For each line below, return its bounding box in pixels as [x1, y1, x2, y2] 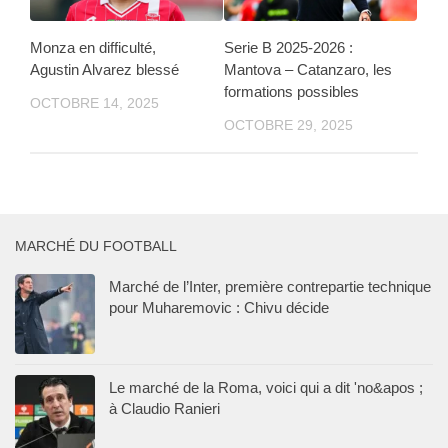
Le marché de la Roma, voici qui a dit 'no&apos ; [109, 378, 423, 396]
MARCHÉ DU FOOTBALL [15, 237, 177, 254]
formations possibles [224, 83, 359, 101]
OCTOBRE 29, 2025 [224, 117, 353, 134]
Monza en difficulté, [30, 39, 156, 57]
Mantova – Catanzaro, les [224, 61, 392, 79]
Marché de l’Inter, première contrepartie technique [109, 277, 431, 295]
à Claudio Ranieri [109, 399, 220, 417]
